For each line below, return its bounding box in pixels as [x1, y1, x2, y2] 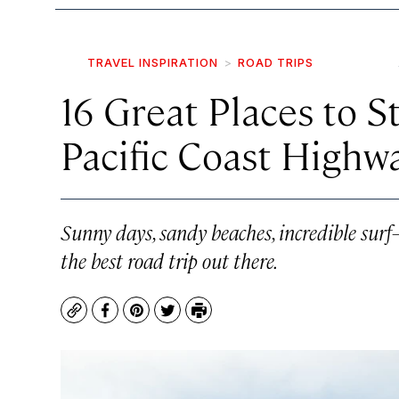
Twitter [166, 308, 218, 330]
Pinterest [134, 308, 201, 330]
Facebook [103, 308, 172, 330]
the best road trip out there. [61, 247, 278, 273]
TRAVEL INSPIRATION [87, 55, 218, 69]
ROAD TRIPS [238, 55, 313, 69]
